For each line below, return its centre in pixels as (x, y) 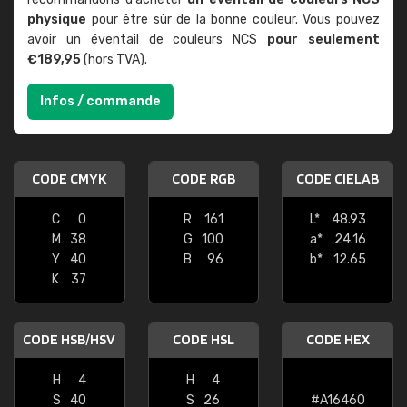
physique (57, 20)
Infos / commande (100, 101)
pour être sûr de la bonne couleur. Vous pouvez (233, 20)
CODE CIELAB (338, 179)
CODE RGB (203, 179)
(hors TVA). (114, 60)
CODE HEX (338, 339)
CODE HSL (203, 339)
